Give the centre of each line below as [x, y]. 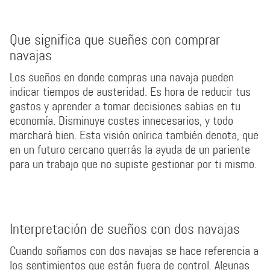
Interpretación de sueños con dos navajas [125, 229]
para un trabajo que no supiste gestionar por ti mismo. [133, 164]
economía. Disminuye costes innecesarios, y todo [121, 121]
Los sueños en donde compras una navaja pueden [122, 77]
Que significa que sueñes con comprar [115, 40]
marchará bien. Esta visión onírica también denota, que [134, 135]
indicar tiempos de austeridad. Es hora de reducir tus [130, 92]
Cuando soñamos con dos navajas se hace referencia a [134, 251]
